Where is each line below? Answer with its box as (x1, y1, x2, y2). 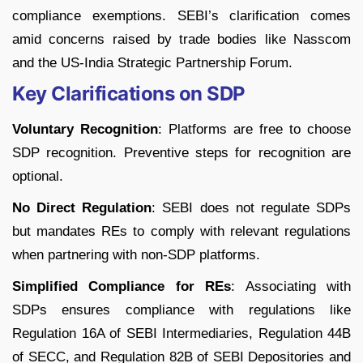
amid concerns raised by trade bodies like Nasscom (12, 32, 351, 48)
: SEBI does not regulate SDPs (152, 200, 352, 216)
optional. (12, 169, 63, 185)
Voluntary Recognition (12, 122, 158, 138)
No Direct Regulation (12, 200, 152, 216)
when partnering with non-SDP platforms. (12, 247, 260, 263)
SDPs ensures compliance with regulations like (12, 302, 351, 318)
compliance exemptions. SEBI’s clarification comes (12, 8, 351, 24)
